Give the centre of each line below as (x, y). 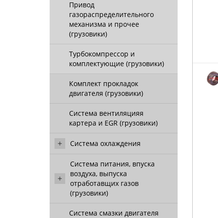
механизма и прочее (104, 24)
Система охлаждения (105, 143)
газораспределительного (111, 14)
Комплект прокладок (104, 83)
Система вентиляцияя (106, 113)
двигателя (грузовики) (106, 93)
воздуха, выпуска (99, 173)
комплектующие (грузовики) (117, 64)
